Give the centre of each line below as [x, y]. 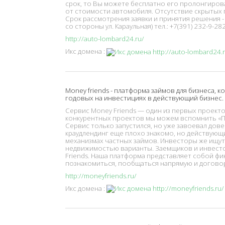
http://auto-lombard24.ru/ [105, 39]
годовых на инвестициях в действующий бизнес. [144, 98]
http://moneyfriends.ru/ [101, 176]
